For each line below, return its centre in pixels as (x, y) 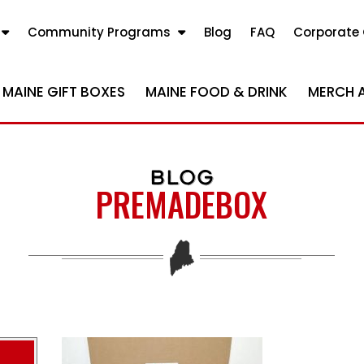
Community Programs (99, 32)
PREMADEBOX (182, 204)
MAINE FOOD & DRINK (217, 92)
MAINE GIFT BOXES (64, 92)
